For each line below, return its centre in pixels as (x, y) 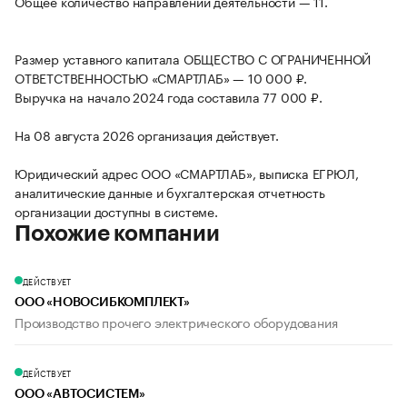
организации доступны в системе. (116, 211)
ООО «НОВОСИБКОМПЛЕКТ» (102, 303)
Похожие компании (117, 234)
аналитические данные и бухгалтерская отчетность (170, 192)
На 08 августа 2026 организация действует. (147, 135)
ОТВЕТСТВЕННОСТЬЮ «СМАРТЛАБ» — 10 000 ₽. (161, 78)
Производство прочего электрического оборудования (176, 322)
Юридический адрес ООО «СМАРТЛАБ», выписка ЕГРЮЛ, (187, 173)
